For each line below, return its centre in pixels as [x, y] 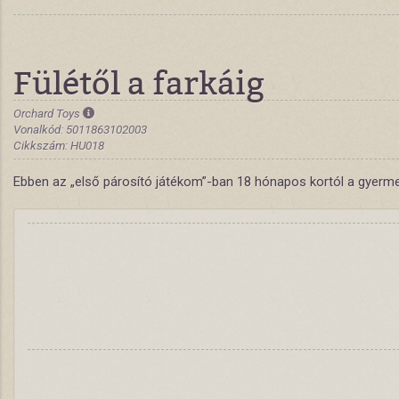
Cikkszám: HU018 [59, 145]
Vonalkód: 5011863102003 [80, 129]
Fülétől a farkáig [139, 82]
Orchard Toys [48, 113]
